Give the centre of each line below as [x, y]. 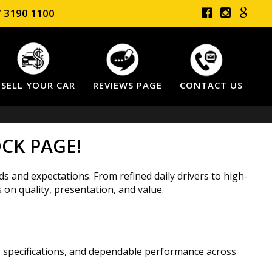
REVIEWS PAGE [127, 85]
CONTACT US [211, 85]
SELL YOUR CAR [38, 85]
